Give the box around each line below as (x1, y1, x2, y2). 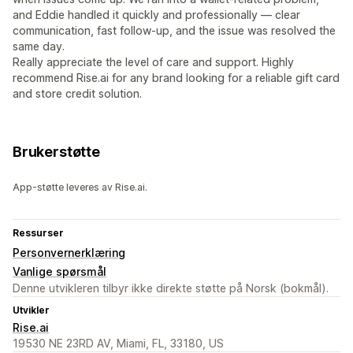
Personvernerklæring (13, 246, 125, 260)
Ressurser (13, 227, 64, 240)
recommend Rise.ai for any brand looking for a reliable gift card (13, 71, 340, 85)
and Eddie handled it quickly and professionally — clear (13, 8, 300, 22)
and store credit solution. (13, 87, 142, 101)
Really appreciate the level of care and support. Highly (13, 55, 294, 69)
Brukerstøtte (13, 143, 100, 161)
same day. (13, 39, 65, 54)
